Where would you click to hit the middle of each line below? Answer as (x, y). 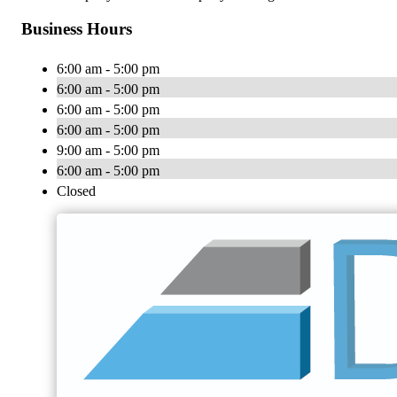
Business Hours (77, 28)
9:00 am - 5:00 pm (108, 150)
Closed (76, 191)
